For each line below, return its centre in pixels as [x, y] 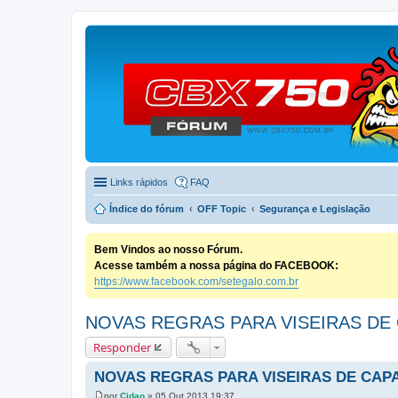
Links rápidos [139, 182]
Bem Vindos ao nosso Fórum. [168, 250]
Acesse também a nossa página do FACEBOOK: [216, 266]
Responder [122, 347]
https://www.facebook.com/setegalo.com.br [196, 282]
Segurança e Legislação [315, 209]
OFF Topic [222, 209]
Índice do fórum [147, 209]
